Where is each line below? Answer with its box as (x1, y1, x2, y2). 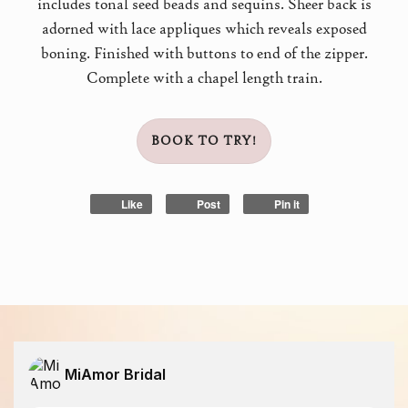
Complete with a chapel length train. (86, 69, 322, 87)
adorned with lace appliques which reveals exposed (41, 20, 367, 38)
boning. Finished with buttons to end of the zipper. (40, 45, 368, 63)
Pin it (274, 196, 301, 212)
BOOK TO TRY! (151, 134, 257, 148)
